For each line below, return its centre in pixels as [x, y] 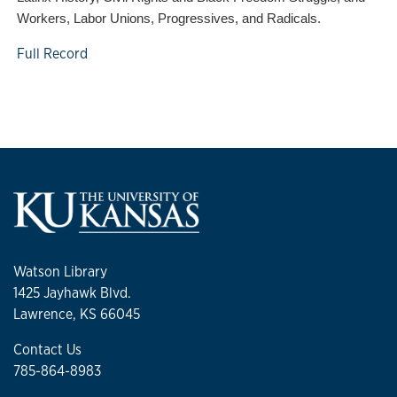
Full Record [52, 54]
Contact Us [47, 350]
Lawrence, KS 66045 [77, 315]
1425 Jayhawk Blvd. [72, 293]
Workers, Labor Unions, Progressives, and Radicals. [169, 19]
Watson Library [60, 272]
